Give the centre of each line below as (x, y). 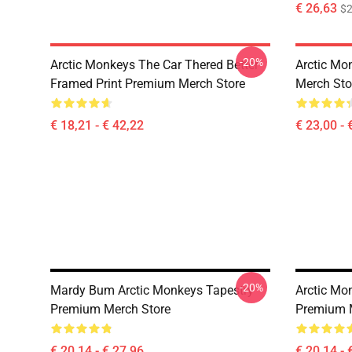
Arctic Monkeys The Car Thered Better (154, 65)
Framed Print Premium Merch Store (148, 84)
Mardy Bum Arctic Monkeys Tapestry (152, 290)
